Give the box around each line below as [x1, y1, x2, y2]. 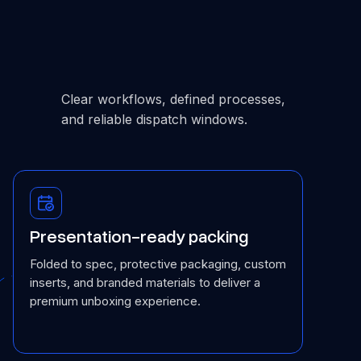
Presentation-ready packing [30, 225, 248, 249]
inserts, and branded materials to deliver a [30, 275, 260, 290]
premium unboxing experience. [30, 293, 201, 309]
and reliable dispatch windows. [61, 111, 247, 127]
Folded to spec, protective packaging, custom [30, 256, 286, 272]
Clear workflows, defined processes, [61, 91, 285, 107]
